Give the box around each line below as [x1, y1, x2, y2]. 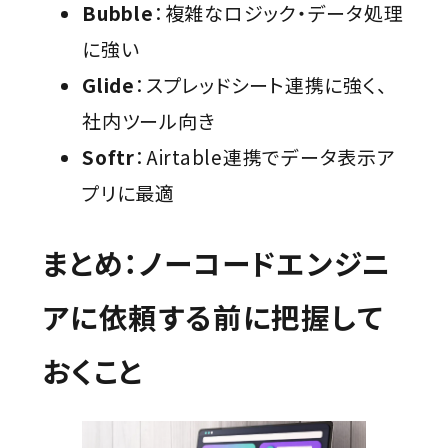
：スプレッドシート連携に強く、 [135, 71, 388, 99]
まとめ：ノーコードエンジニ [42, 241, 392, 283]
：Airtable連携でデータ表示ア [135, 143, 396, 171]
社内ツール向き [82, 107, 216, 135]
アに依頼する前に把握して [42, 295, 383, 337]
